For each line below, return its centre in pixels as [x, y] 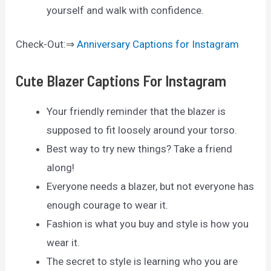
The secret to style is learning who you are [142, 261]
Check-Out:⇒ [47, 44]
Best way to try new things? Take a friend [140, 149]
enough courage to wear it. [108, 205]
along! [61, 167]
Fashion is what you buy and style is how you [148, 224]
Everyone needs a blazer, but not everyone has [151, 186]
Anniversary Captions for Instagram [158, 44]
